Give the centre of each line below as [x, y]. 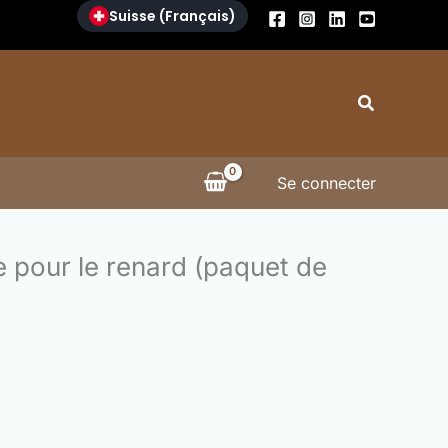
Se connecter [326, 183]
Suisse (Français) [172, 16]
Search [387, 100]
